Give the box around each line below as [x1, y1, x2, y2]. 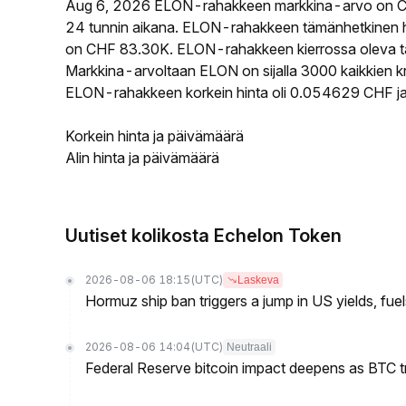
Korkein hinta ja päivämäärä [65, 127, 244, 145]
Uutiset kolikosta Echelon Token [65, 225, 342, 246]
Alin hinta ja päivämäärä [65, 149, 219, 167]
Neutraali [227, 341, 272, 353]
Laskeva [237, 274, 279, 286]
